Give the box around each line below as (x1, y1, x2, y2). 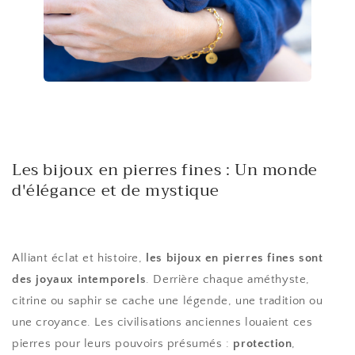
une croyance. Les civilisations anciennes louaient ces (12, 315, 313, 330)
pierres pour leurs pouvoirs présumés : (12, 337, 234, 351)
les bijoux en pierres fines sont (146, 251, 323, 265)
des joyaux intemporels (12, 273, 147, 287)
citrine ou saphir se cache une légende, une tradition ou (12, 294, 323, 308)
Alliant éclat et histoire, (12, 251, 147, 265)
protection (233, 337, 292, 351)
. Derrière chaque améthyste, (146, 273, 311, 287)
